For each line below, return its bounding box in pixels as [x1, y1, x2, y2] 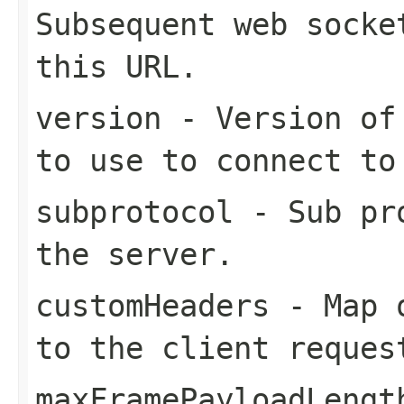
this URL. [35, 48, 197, 85]
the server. [35, 235, 234, 272]
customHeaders [35, 287, 270, 324]
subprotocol [35, 193, 234, 230]
